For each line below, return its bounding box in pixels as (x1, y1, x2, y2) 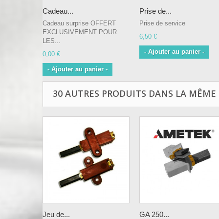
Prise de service (139, 20, 185, 27)
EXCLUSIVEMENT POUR (43, 28, 117, 36)
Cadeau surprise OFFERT (43, 20, 116, 27)
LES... (43, 37, 61, 45)
